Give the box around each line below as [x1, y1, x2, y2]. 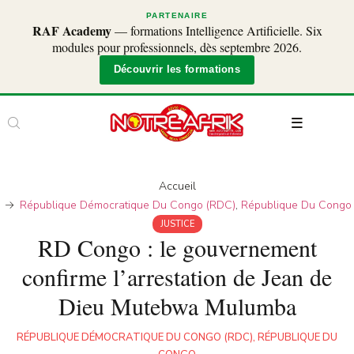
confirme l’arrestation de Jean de [22, 261, 332, 293]
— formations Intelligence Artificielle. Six [111, 22, 322, 39]
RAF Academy [32, 21, 111, 40]
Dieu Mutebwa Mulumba [58, 290, 296, 322]
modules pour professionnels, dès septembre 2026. [52, 39, 302, 55]
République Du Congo [241, 198, 352, 213]
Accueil [158, 179, 196, 194]
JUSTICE [160, 218, 194, 231]
